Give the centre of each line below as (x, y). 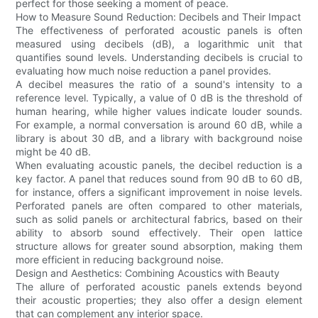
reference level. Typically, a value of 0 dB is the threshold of (159, 97)
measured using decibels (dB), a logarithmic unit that (159, 43)
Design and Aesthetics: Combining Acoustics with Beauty (148, 273)
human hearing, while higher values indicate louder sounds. (159, 111)
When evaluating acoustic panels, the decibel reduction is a (159, 165)
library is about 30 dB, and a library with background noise (159, 138)
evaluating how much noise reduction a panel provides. (144, 70)
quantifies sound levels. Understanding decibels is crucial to (159, 57)
